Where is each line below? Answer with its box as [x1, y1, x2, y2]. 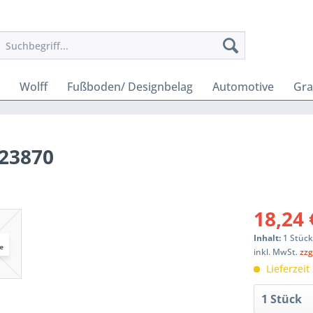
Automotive [212, 79, 274, 94]
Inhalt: [254, 232, 284, 244]
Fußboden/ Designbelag [67, 79, 193, 94]
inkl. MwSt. [254, 246, 300, 258]
